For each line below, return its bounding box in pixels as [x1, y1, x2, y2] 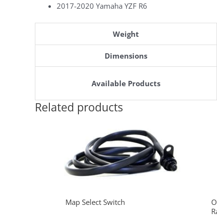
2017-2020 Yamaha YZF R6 [57, 1, 147, 11]
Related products [35, 99, 123, 115]
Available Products [92, 78, 160, 88]
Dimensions [105, 50, 147, 61]
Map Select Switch [65, 197, 125, 207]
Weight [113, 29, 139, 39]
